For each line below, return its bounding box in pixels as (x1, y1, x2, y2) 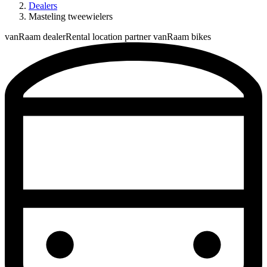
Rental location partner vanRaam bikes (66, 32, 211, 42)
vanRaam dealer (5, 32, 66, 42)
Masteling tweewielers (29, 11, 113, 21)
